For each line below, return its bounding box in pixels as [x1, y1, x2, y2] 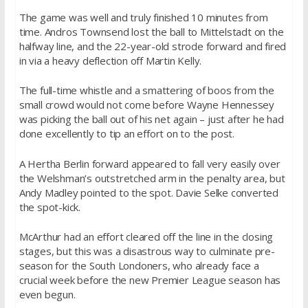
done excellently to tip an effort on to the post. [19, 126, 234, 141]
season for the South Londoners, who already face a [19, 258, 259, 273]
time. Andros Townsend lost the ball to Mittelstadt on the [19, 24, 284, 38]
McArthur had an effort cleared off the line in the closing [19, 230, 274, 244]
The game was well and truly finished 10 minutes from [19, 10, 268, 24]
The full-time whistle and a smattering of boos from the [19, 83, 274, 98]
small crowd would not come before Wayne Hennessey [19, 98, 274, 112]
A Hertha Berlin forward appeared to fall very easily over [19, 156, 280, 170]
